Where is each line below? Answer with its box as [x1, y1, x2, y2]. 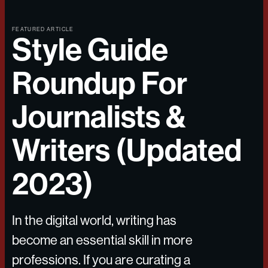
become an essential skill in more [12, 233, 193, 248]
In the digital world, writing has [12, 213, 176, 228]
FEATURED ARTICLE [12, 26, 74, 32]
